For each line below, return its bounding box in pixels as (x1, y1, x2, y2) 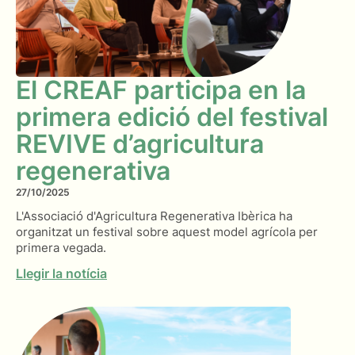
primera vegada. (16, 240, 106, 256)
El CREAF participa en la (16, 74, 306, 106)
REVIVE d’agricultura (16, 128, 264, 160)
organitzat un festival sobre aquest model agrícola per (16, 224, 318, 240)
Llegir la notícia (16, 265, 107, 282)
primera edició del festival (16, 101, 328, 133)
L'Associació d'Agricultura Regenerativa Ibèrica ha (16, 208, 292, 224)
